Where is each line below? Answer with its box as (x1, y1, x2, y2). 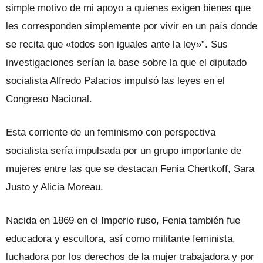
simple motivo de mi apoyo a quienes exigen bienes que (6, 2, 251, 14)
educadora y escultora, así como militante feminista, (6, 232, 235, 244)
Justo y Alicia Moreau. (6, 181, 103, 193)
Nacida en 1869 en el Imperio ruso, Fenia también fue (6, 214, 240, 226)
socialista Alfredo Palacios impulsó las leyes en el (6, 75, 225, 86)
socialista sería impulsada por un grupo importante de (6, 144, 241, 156)
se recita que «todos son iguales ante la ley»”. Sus (6, 38, 228, 50)
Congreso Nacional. (6, 93, 92, 104)
